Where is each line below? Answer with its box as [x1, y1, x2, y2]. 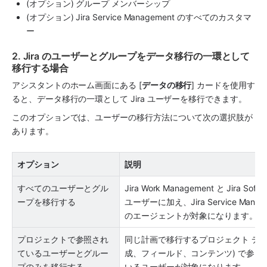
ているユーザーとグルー [17, 247, 109, 258]
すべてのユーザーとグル [17, 182, 109, 193]
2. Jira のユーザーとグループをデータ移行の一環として [12, 50, 250, 63]
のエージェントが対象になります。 [125, 210, 257, 221]
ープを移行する [17, 196, 76, 207]
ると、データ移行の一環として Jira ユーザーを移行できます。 [12, 94, 247, 104]
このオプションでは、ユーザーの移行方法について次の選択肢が [12, 111, 253, 122]
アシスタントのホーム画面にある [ [12, 80, 142, 91]
